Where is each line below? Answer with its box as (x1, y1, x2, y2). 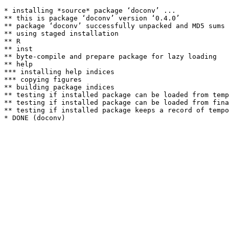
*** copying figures (4, 76, 82, 83)
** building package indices (4, 83, 114, 91)
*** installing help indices (4, 68, 114, 76)
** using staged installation (4, 30, 119, 37)
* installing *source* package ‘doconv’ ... (4, 7, 176, 14)
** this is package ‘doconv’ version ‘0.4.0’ (4, 14, 180, 22)
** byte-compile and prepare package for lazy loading (4, 53, 217, 60)
